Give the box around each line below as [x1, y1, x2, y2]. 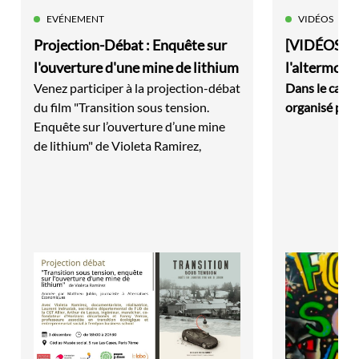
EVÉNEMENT [46, 12, 104, 25]
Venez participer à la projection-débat [34, 79, 240, 95]
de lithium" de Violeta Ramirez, [34, 137, 201, 153]
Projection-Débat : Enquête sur [34, 35, 227, 54]
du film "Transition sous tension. [34, 99, 209, 115]
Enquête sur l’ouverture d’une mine [34, 118, 225, 134]
